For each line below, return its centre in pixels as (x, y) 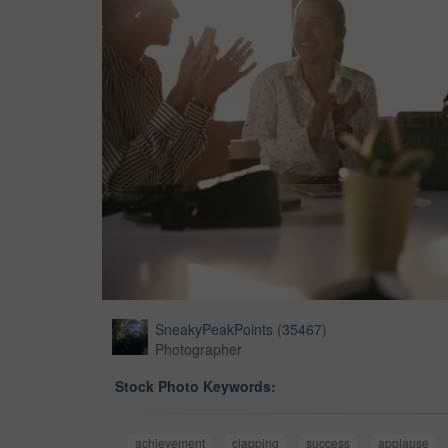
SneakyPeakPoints (214, 329)
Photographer (198, 349)
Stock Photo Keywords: (195, 386)
